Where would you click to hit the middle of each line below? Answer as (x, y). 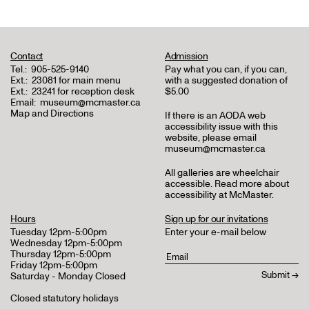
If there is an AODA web (215, 116)
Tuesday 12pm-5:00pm (59, 232)
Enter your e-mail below (216, 232)
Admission (187, 56)
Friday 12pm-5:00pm (54, 265)
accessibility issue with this (221, 127)
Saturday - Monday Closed (68, 276)
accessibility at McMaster (218, 195)
